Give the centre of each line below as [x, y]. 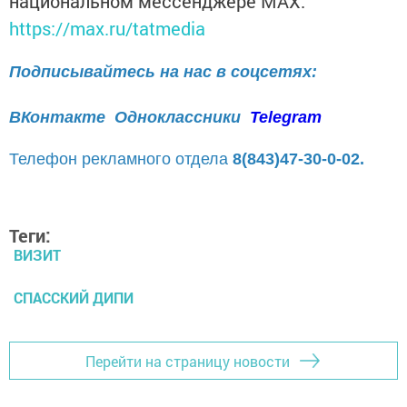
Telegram [286, 118]
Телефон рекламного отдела [121, 159]
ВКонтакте [57, 118]
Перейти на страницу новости [188, 361]
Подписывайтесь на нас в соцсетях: [163, 72]
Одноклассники [180, 118]
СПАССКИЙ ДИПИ [74, 298]
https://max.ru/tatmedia [107, 29]
